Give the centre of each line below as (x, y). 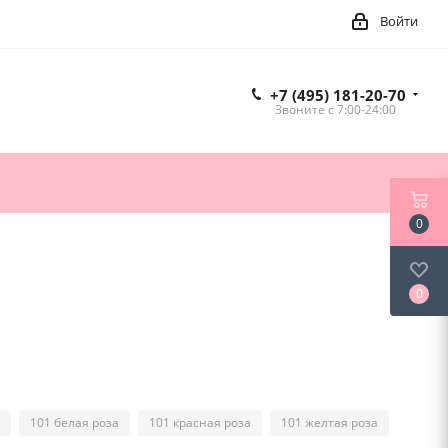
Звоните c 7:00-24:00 (335, 110)
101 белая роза (74, 423)
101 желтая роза (329, 423)
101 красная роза (200, 423)
